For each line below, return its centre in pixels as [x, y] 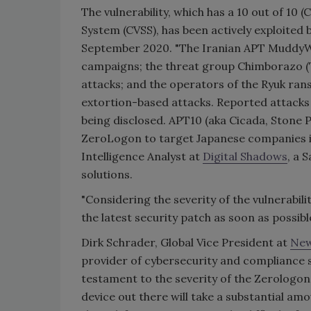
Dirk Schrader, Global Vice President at [186, 243]
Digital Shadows [245, 157]
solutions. [108, 175]
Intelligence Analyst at [142, 157]
